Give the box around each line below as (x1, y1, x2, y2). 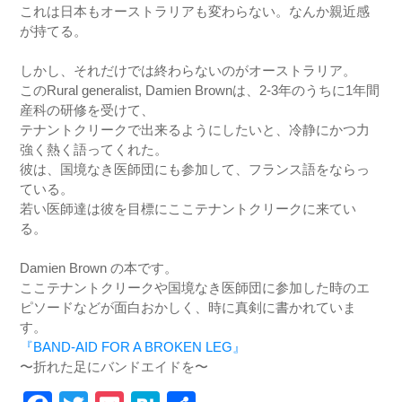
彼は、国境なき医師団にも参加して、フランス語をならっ (20, 162, 371, 178)
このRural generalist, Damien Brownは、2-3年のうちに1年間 (20, 83, 380, 99)
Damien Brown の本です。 (20, 260, 179, 276)
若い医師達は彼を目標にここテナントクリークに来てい (20, 201, 357, 217)
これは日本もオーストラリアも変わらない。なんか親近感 (20, 4, 371, 20)
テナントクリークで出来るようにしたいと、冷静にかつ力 (20, 122, 371, 138)
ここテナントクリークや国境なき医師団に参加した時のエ (20, 280, 371, 296)
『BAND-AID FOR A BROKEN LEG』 (20, 339, 247, 355)
